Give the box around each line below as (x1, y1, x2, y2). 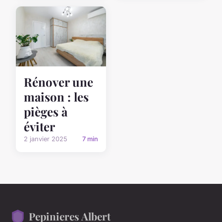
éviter (24, 118, 55, 135)
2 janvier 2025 (24, 135, 67, 143)
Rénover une (24, 74, 93, 90)
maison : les (24, 89, 89, 105)
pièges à (24, 104, 67, 120)
